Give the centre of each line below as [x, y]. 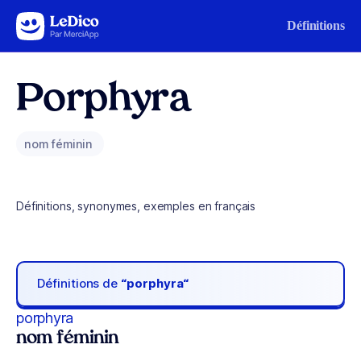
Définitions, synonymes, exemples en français [136, 206]
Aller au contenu [61, 22]
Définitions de [79, 284]
